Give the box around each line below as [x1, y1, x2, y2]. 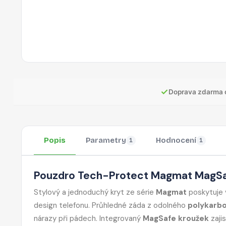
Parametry [86, 136, 126, 145]
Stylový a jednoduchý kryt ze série [34, 187, 156, 197]
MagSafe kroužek [143, 213, 209, 223]
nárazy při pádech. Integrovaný [34, 213, 143, 223]
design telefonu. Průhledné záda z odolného [34, 200, 188, 210]
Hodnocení [156, 136, 196, 145]
